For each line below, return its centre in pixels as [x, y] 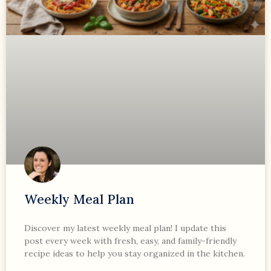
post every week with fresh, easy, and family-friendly [130, 241]
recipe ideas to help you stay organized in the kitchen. [135, 254]
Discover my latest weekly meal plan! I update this [125, 228]
